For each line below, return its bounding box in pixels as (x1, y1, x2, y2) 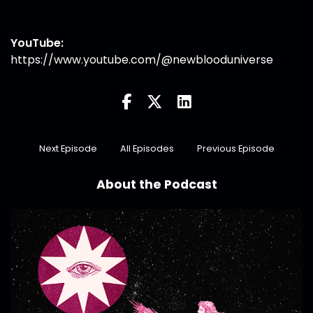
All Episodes (119, 143, 174, 155)
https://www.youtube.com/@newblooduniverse (10, 52, 273, 68)
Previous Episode (196, 143, 275, 155)
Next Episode (38, 143, 97, 155)
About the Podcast (96, 176, 217, 194)
